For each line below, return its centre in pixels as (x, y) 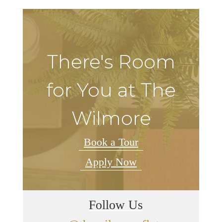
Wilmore (111, 118)
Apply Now (111, 162)
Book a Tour (111, 142)
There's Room (111, 62)
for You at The (111, 90)
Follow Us (116, 205)
